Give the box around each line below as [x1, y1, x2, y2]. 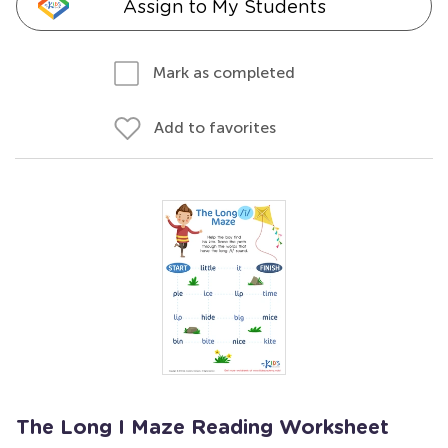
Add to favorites [154, 118, 276, 137]
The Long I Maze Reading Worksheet [16, 418, 389, 438]
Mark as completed [153, 63, 295, 82]
